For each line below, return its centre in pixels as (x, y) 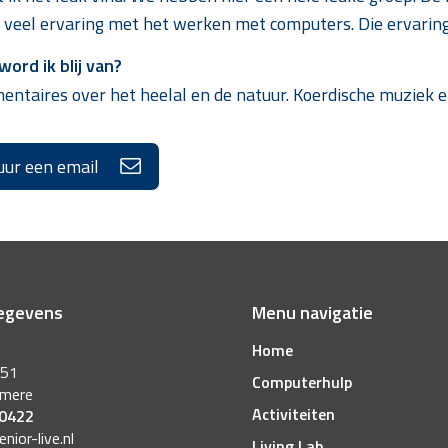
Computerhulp (301, 382)
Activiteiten (293, 414)
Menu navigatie (312, 313)
